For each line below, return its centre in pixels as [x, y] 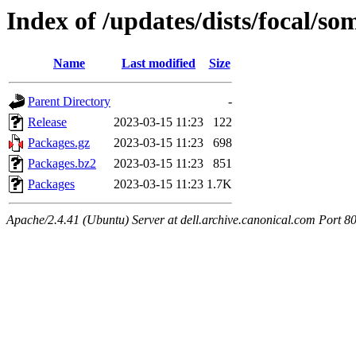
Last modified [159, 64]
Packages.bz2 [62, 164]
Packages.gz [59, 143]
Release [47, 122]
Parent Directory [69, 102]
